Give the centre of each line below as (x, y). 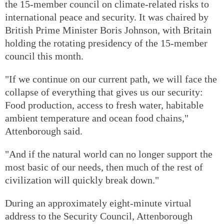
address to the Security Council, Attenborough (99, 216)
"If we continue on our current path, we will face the (111, 79)
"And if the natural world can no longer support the (109, 154)
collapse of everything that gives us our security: (104, 92)
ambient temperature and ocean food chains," (97, 118)
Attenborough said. (44, 131)
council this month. (44, 56)
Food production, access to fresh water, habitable (104, 105)
